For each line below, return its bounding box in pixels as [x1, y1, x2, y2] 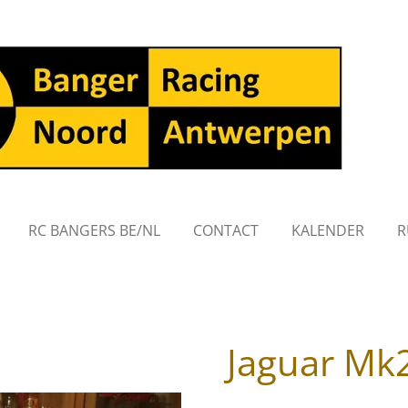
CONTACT [193, 220, 260, 240]
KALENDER [291, 220, 365, 240]
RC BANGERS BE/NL [28, 220, 161, 240]
